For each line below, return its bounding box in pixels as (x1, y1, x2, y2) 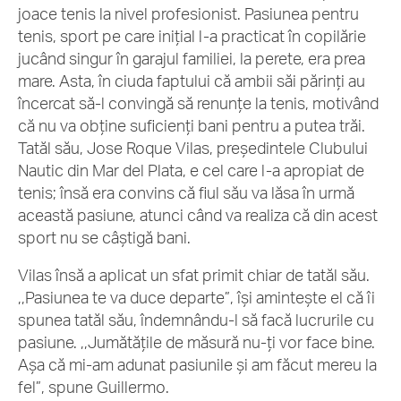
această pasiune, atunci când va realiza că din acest (18, 205, 378, 225)
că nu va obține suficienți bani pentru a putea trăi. (18, 115, 365, 135)
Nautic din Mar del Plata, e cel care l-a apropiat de (18, 160, 364, 180)
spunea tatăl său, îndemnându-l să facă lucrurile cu (18, 310, 374, 329)
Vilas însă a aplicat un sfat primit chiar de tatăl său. (18, 265, 370, 285)
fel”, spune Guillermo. (18, 377, 173, 397)
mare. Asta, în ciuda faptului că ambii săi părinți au (18, 71, 365, 90)
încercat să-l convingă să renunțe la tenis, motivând (18, 93, 379, 113)
